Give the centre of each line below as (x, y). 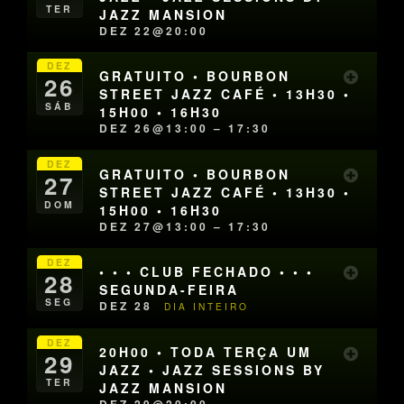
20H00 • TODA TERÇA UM (206, 352)
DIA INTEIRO (207, 307)
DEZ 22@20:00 (154, 30)
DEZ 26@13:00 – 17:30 (185, 129)
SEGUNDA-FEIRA (170, 290)
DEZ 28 (129, 306)
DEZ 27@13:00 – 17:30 (185, 226)
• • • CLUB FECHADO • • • (207, 272)
